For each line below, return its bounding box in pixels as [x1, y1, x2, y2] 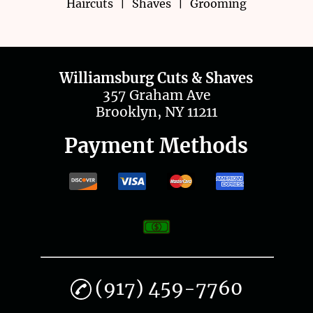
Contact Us [128, 20, 184, 34]
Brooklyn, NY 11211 [95, 103, 217, 120]
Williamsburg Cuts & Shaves [59, 68, 254, 87]
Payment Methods [64, 133, 249, 159]
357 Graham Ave [102, 86, 210, 103]
